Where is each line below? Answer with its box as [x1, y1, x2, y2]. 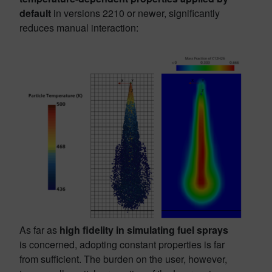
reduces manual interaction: [19, 20, 138, 35]
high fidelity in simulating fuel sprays [59, 222, 228, 237]
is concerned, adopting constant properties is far [19, 237, 225, 251]
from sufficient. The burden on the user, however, [19, 251, 227, 266]
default [19, 5, 51, 20]
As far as [19, 222, 59, 237]
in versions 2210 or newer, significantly [51, 5, 220, 20]
